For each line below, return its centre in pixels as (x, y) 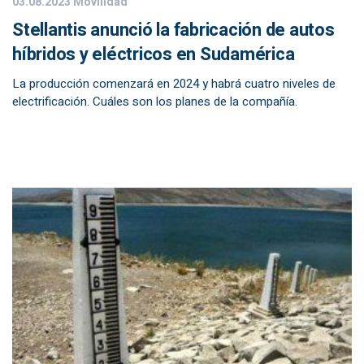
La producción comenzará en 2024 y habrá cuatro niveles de (174, 84)
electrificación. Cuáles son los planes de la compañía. (155, 102)
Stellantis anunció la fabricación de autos (173, 30)
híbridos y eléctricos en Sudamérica (154, 54)
